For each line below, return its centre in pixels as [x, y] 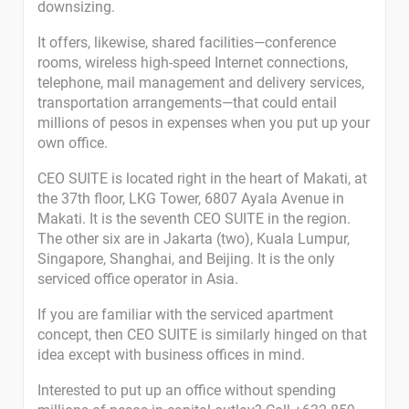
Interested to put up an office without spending [187, 390]
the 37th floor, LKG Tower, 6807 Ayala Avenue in [191, 199]
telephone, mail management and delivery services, [201, 83]
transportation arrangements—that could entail [187, 103]
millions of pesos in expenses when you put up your [204, 123]
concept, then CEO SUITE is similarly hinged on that [202, 335]
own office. [73, 143]
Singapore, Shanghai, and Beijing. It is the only [186, 259]
